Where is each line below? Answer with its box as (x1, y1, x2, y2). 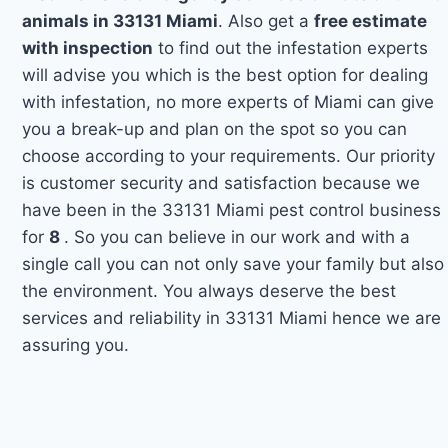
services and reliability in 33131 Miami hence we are (22, 307, 442, 328)
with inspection (22, 37, 154, 58)
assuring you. (22, 334, 130, 355)
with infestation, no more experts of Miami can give (22, 91, 435, 112)
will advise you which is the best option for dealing (22, 64, 429, 85)
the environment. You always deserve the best (22, 280, 397, 301)
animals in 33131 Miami (22, 10, 219, 31)
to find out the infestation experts (153, 37, 429, 58)
